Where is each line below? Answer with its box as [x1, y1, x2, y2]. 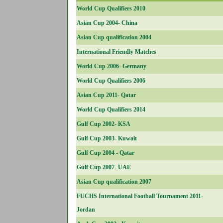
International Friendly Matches [76, 48, 156, 55]
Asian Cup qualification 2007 [76, 178, 151, 185]
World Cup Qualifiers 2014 [76, 106, 145, 113]
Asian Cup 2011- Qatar [76, 92, 136, 99]
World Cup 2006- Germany [76, 63, 146, 70]
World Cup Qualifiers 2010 [76, 5, 145, 12]
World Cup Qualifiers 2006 [76, 77, 145, 84]
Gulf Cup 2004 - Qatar [76, 149, 134, 156]
